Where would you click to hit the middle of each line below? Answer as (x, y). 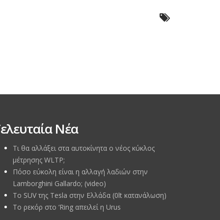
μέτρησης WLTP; (39, 160)
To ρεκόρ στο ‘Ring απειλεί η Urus (67, 207)
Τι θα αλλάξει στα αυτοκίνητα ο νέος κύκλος (84, 148)
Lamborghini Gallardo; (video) (59, 183)
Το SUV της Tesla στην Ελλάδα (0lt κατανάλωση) (90, 195)
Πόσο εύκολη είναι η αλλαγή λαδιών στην (80, 171)
